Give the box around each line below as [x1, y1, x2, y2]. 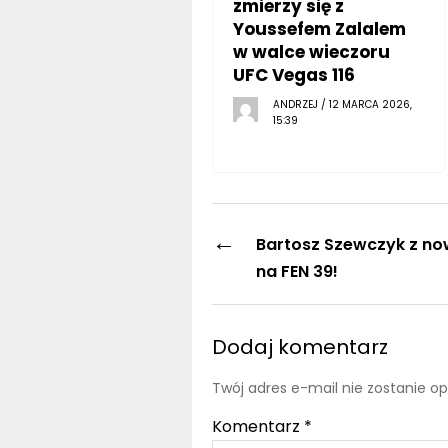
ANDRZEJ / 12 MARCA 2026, [272, 96, 412, 112]
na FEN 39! [255, 259, 338, 283]
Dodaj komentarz [211, 332, 388, 361]
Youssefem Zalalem [232, 16, 406, 41]
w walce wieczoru [232, 39, 390, 64]
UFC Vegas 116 [232, 62, 355, 87]
